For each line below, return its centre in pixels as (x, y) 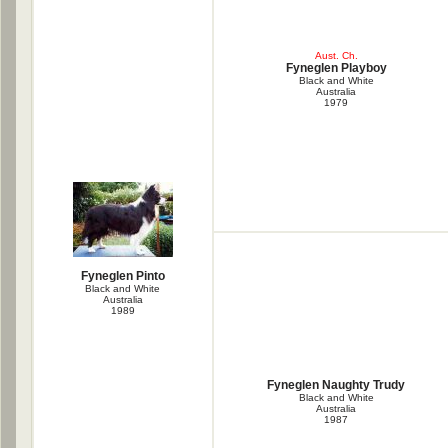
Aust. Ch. (336, 55)
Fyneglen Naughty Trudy (336, 385)
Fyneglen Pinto (122, 276)
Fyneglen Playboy (336, 68)
